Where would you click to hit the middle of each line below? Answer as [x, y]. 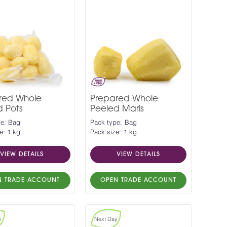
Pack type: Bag [113, 123]
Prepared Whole [124, 99]
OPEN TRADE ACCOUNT [138, 181]
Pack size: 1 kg [113, 133]
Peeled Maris [117, 109]
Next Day [106, 219]
